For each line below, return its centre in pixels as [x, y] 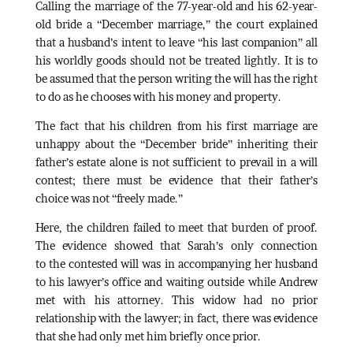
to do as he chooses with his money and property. [158, 96]
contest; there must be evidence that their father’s [176, 180]
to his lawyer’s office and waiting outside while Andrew [176, 281]
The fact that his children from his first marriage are [176, 125]
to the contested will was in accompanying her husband [176, 263]
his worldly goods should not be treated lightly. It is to [176, 60]
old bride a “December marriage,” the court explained [176, 24]
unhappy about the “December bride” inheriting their [176, 143]
